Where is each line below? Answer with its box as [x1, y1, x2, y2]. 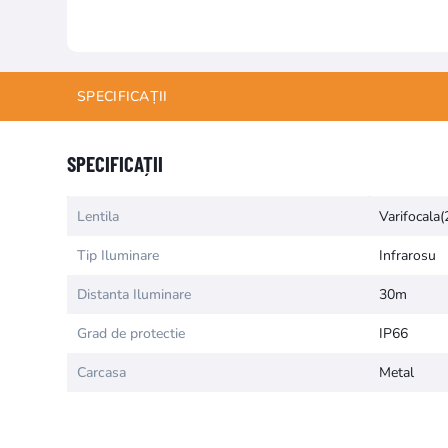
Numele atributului [68, 111, 184, 130]
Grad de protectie [77, 324, 185, 343]
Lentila [77, 207, 119, 226]
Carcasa [77, 363, 126, 382]
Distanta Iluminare [77, 285, 191, 304]
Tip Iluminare [77, 246, 159, 265]
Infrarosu [379, 246, 436, 265]
